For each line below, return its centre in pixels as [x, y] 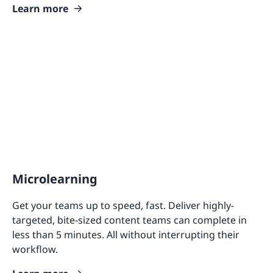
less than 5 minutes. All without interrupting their [126, 234]
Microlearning [55, 179]
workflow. [35, 249]
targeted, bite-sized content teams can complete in [129, 220]
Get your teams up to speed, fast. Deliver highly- [123, 205]
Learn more [40, 9]
